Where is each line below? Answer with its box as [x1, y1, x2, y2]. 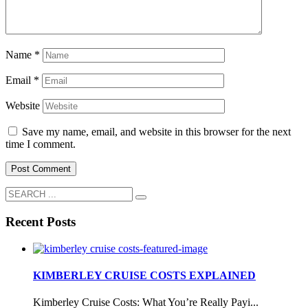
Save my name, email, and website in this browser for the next [22, 126, 291, 138]
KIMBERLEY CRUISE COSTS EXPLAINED [33, 269, 256, 281]
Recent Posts [5, 214, 76, 229]
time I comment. [5, 138, 76, 151]
